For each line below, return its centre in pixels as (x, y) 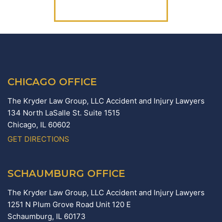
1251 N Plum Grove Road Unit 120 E (69, 205)
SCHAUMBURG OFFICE (66, 174)
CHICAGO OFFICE (52, 82)
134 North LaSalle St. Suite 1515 (64, 113)
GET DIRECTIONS (38, 139)
